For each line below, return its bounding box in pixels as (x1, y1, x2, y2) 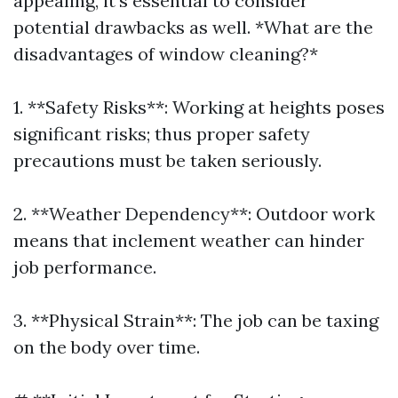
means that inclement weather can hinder (13, 229, 364, 251)
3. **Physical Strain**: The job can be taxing (13, 309, 378, 331)
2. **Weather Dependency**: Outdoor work (13, 203, 375, 225)
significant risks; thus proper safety (13, 123, 310, 145)
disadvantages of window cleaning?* (13, 43, 318, 65)
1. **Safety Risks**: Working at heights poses (13, 96, 385, 118)
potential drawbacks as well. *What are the (13, 16, 373, 38)
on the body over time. (13, 336, 200, 358)
